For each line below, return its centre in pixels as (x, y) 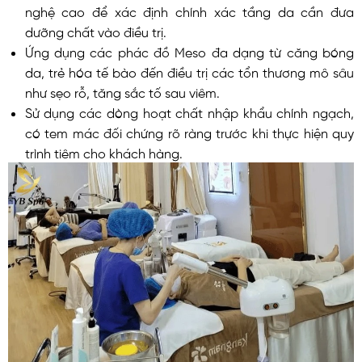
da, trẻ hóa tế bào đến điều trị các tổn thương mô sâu (189, 72)
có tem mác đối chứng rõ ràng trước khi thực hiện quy (189, 132)
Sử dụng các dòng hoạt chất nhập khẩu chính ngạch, (189, 112)
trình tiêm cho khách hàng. (103, 152)
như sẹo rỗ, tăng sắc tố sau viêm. (122, 92)
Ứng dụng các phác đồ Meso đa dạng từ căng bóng (189, 51)
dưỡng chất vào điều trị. (95, 31)
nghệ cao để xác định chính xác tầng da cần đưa (189, 11)
